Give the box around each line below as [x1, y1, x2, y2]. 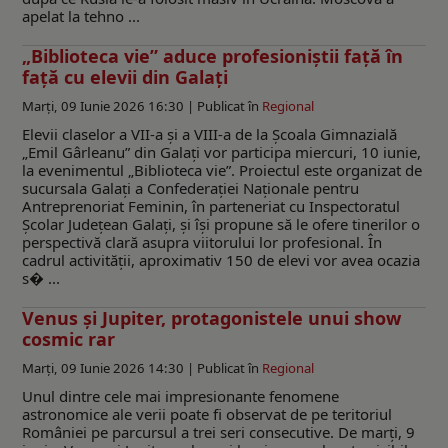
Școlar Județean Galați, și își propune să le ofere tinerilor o [22, 213, 420, 234]
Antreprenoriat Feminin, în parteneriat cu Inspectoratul [22, 195, 400, 216]
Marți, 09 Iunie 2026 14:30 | [22, 358, 197, 377]
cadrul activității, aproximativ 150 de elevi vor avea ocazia [22, 249, 420, 270]
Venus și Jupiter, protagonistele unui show [22, 305, 401, 330]
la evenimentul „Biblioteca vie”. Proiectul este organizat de [22, 159, 422, 180]
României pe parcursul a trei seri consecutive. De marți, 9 [22, 421, 415, 442]
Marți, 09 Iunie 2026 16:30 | [22, 96, 197, 115]
